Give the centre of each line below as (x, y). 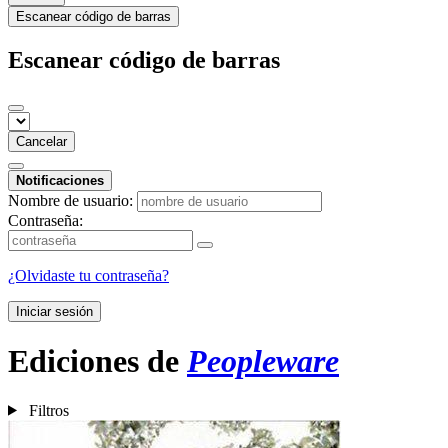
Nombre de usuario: (70, 200)
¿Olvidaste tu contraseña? (88, 275)
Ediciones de (97, 361)
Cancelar (41, 141)
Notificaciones (60, 180)
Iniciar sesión (54, 311)
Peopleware (263, 361)
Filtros (48, 410)
